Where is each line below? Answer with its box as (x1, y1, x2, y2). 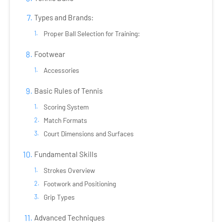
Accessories (43, 66, 79, 75)
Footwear (34, 50, 65, 59)
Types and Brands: (34, 13, 94, 22)
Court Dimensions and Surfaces (43, 129, 134, 138)
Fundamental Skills (34, 150, 97, 159)
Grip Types (43, 193, 75, 202)
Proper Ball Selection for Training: (43, 29, 140, 38)
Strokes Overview (43, 166, 95, 175)
